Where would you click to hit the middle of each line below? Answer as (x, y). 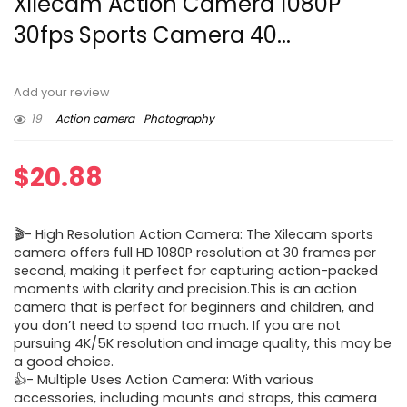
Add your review (62, 93)
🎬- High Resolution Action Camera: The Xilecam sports (194, 235)
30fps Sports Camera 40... (152, 35)
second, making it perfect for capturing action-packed (196, 271)
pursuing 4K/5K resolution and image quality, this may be (203, 344)
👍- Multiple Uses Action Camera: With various (164, 380)
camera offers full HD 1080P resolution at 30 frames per (195, 253)
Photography (179, 119)
